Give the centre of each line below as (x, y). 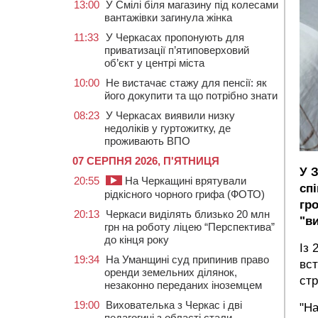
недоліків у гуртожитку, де (168, 128)
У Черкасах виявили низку (170, 115)
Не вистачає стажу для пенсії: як (186, 83)
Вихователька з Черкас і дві (174, 305)
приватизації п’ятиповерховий (177, 50)
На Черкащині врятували (184, 181)
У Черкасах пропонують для (175, 37)
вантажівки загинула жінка (168, 17)
